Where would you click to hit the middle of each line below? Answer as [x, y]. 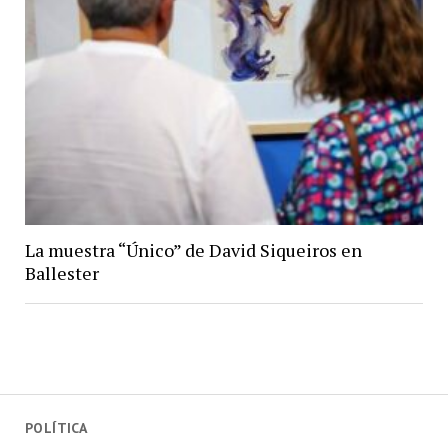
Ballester [61, 272]
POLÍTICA [56, 428]
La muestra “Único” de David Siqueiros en [193, 249]
